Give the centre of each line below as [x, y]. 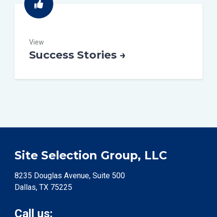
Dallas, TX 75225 [43, 187]
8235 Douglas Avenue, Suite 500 [70, 176]
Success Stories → [77, 54]
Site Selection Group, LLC [91, 155]
